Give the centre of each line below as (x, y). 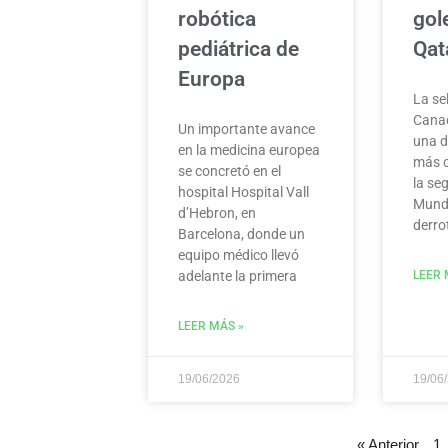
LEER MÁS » (211, 325)
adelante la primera (237, 275)
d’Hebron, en (217, 212)
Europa (211, 78)
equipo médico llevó (238, 254)
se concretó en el (229, 170)
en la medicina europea (249, 149)
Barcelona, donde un (241, 233)
